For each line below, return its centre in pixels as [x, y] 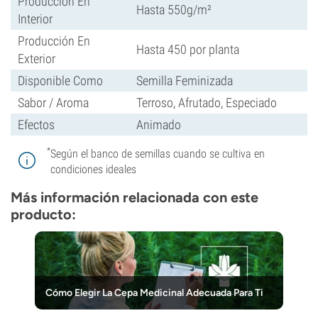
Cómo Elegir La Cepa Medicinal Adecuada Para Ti [154, 293]
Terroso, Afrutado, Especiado [207, 103]
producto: [43, 214]
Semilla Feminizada [185, 81]
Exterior [37, 59]
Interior [35, 19]
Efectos [36, 125]
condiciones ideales [93, 169]
